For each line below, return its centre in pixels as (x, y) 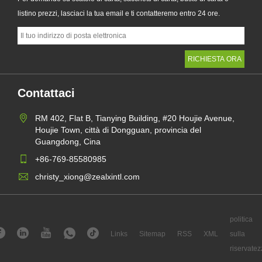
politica (241, 219)
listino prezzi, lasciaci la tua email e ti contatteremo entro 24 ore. (119, 13)
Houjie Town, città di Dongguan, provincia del (118, 130)
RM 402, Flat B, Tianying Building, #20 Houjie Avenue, (135, 118)
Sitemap (152, 234)
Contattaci (46, 93)
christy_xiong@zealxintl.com (87, 176)
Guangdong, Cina (68, 141)
